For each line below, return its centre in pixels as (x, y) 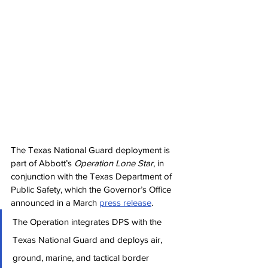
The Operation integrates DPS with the (88, 222)
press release (125, 202)
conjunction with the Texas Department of (92, 176)
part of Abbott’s (42, 163)
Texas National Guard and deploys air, (89, 240)
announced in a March (55, 202)
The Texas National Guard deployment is (92, 150)
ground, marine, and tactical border (82, 258)
